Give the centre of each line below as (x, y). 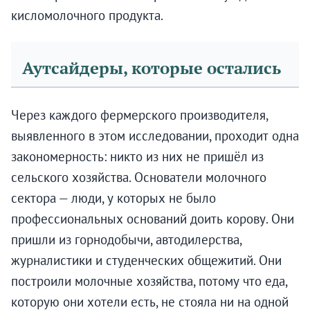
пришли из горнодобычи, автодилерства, (126, 240)
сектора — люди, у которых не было (113, 198)
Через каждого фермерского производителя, (139, 115)
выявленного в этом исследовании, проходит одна (155, 136)
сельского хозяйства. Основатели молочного (139, 177)
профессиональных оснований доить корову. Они (153, 219)
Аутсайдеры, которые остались (152, 69)
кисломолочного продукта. (87, 16)
